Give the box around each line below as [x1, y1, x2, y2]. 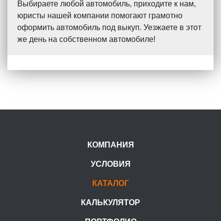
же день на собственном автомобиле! [17, 35, 155, 44]
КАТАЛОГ [92, 179, 129, 188]
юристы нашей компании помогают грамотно [17, 11, 183, 20]
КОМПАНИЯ [87, 141, 134, 149]
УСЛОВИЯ [90, 160, 131, 169]
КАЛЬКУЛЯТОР [81, 198, 140, 207]
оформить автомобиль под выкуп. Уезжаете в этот [17, 23, 201, 32]
